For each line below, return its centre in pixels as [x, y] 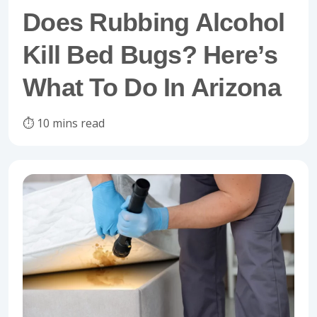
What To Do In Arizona [152, 87]
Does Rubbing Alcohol [154, 22]
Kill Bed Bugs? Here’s [150, 55]
